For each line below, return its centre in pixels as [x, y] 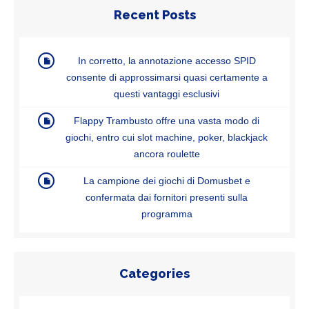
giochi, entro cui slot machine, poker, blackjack [167, 137]
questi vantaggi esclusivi [167, 93]
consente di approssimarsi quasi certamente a [167, 77]
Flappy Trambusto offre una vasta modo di [167, 120]
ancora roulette [167, 153]
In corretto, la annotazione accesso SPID [167, 60]
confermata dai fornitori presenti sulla [167, 197]
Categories [154, 273]
